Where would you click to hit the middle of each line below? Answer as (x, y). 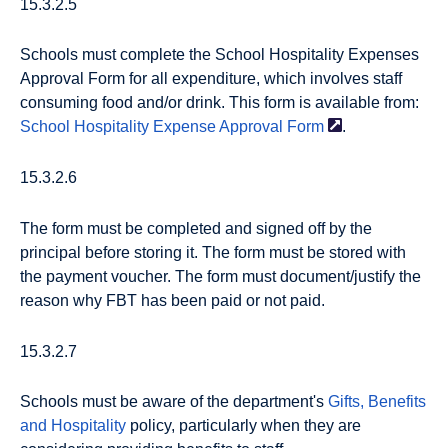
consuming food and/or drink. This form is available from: (219, 103)
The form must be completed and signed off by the (196, 228)
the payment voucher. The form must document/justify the (220, 276)
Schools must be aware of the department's (174, 402)
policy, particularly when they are (243, 426)
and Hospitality (73, 426)
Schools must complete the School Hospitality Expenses (219, 55)
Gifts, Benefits (377, 402)
